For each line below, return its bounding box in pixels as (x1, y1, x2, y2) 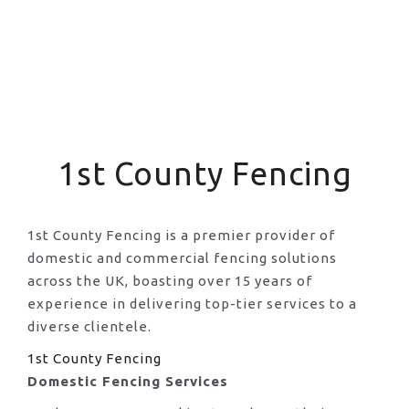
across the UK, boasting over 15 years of (27, 273, 312, 289)
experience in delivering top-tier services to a (27, 296, 357, 312)
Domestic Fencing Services (27, 373, 228, 390)
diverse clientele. (27, 319, 152, 335)
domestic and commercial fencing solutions (27, 250, 337, 267)
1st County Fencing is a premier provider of (27, 227, 335, 244)
